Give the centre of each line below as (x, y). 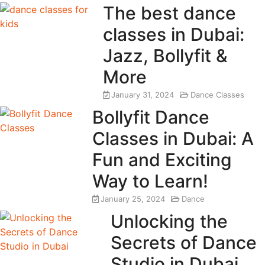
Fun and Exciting (162, 159)
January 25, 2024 (133, 198)
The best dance (169, 13)
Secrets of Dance (184, 242)
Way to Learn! (151, 181)
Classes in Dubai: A (173, 138)
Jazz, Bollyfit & (165, 55)
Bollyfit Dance (151, 117)
